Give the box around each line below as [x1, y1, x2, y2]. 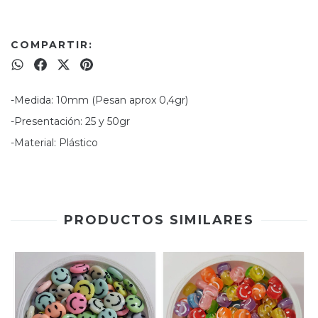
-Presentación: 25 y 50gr [11, 115, 130, 128]
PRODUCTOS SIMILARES [64, 212, 254, 228]
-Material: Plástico [11, 136, 101, 149]
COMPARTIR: [11, 38, 93, 51]
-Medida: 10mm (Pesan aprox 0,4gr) [11, 94, 188, 106]
